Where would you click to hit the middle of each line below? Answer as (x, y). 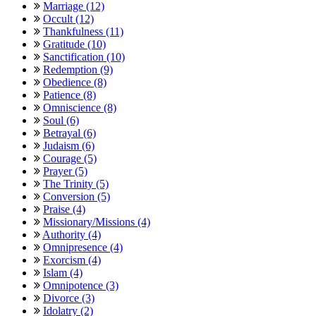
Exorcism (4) (72, 260)
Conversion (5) (77, 196)
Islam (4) (63, 272)
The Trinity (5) (76, 183)
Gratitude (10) (74, 44)
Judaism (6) (69, 145)
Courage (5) (70, 158)
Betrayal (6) (69, 133)
